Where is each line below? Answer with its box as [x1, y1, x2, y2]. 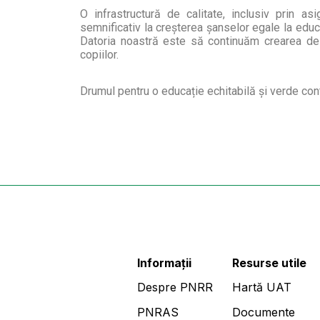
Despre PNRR [137, 280, 213, 294]
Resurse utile [232, 256, 307, 270]
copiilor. [80, 48, 119, 61]
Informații [137, 256, 191, 270]
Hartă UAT [232, 280, 292, 294]
